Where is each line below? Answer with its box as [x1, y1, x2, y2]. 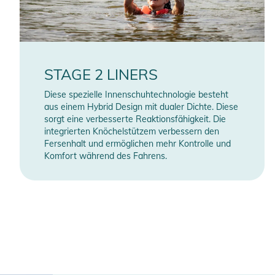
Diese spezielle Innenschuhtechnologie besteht [44, 89, 228, 101]
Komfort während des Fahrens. [44, 150, 167, 162]
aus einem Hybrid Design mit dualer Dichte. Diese [44, 101, 238, 113]
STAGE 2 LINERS [44, 65, 158, 84]
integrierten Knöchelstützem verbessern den [44, 126, 219, 137]
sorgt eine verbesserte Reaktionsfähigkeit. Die [44, 114, 226, 125]
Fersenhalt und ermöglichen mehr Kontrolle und [44, 138, 231, 150]
